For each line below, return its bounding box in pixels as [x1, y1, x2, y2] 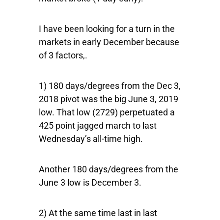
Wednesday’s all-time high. [39, 134, 143, 144]
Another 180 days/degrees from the [39, 164, 178, 175]
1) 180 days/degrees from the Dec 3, [39, 81, 181, 91]
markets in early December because [39, 37, 179, 48]
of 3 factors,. [39, 50, 87, 61]
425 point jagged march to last [39, 120, 157, 131]
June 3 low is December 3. [39, 177, 141, 188]
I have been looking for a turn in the [39, 24, 175, 34]
